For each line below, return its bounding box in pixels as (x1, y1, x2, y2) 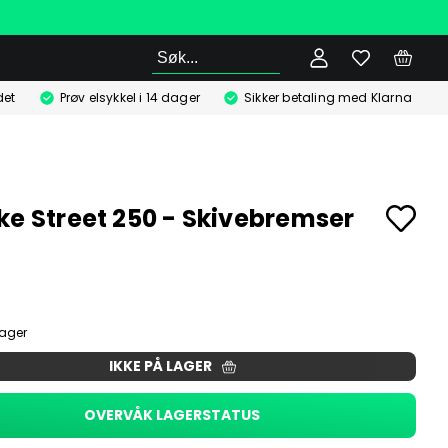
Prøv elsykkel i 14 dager (59, 89, 201, 106)
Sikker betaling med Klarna (244, 89, 412, 106)
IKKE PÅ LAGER (108, 356, 212, 376)
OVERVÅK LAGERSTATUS (84, 405, 260, 425)
